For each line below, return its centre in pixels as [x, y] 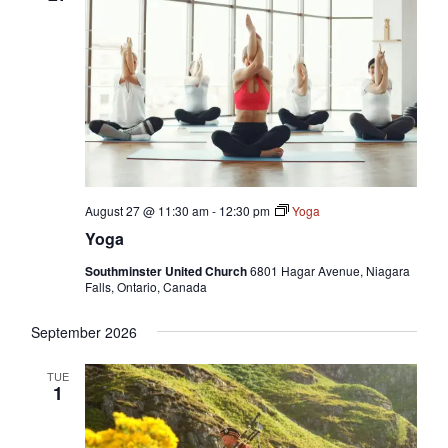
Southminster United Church [167, 270]
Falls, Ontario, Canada [145, 286]
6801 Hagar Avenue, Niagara [329, 270]
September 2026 [83, 331]
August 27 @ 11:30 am [146, 210]
